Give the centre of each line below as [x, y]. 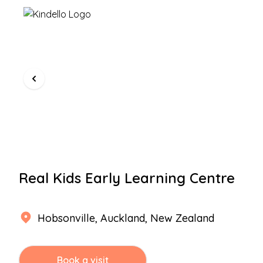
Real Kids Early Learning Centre [127, 178]
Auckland [123, 218]
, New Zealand [180, 218]
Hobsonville [66, 218]
